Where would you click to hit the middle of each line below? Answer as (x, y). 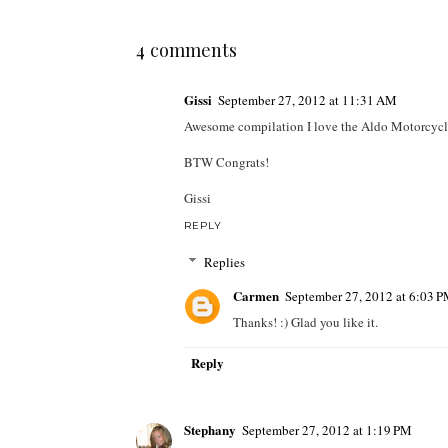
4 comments (186, 50)
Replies (224, 261)
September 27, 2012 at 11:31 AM (307, 100)
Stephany (209, 429)
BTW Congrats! (226, 162)
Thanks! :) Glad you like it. (305, 321)
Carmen (255, 295)
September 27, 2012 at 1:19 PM (326, 429)
